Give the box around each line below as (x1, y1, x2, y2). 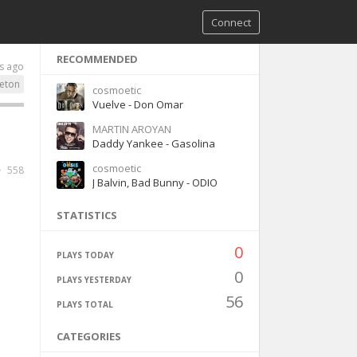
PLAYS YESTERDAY (56, 274, 131, 285)
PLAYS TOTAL (56, 299, 113, 310)
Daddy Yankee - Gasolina (92, 136, 215, 151)
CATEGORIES (56, 329, 121, 343)
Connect (211, 15, 251, 29)
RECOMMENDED (56, 52, 138, 66)
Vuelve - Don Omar (92, 97, 183, 112)
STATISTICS (56, 208, 117, 222)
